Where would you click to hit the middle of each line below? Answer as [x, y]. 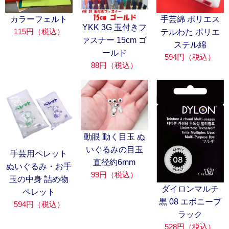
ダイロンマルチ [190, 189]
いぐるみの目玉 [114, 150]
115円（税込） [39, 31]
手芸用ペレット [39, 154]
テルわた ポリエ [190, 32]
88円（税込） [114, 65]
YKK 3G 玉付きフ [114, 28]
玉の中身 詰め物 [39, 179]
